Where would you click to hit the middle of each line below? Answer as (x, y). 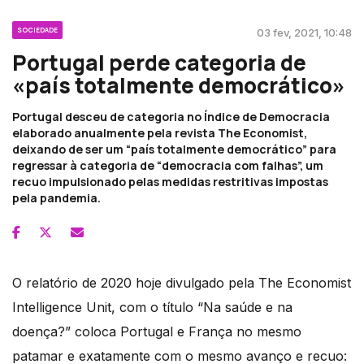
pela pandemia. (56, 198)
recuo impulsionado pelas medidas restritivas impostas (170, 182)
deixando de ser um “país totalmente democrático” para (174, 149)
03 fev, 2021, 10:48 (304, 33)
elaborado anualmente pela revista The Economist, (160, 133)
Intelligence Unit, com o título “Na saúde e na (152, 308)
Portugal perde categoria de (159, 63)
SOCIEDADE (37, 30)
